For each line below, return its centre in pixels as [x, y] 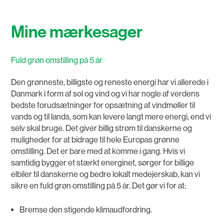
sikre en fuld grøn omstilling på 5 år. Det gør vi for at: [99, 186]
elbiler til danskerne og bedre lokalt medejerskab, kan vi [106, 174]
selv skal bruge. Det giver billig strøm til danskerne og [102, 128]
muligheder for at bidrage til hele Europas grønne [95, 140]
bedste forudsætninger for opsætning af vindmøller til [103, 105]
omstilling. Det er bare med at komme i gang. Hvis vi [98, 151]
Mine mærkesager [77, 32]
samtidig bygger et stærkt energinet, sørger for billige [103, 163]
